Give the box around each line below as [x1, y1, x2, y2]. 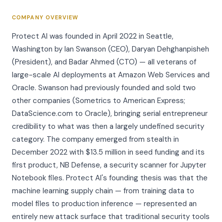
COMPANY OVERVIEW [12, 14, 79, 21]
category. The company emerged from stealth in [12, 134, 179, 144]
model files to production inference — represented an [12, 199, 197, 209]
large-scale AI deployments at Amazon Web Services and [12, 70, 210, 80]
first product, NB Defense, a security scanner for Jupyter [12, 160, 206, 170]
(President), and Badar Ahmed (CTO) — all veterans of [12, 57, 196, 67]
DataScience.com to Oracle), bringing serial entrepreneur [12, 109, 208, 118]
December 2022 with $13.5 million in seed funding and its [12, 147, 205, 157]
